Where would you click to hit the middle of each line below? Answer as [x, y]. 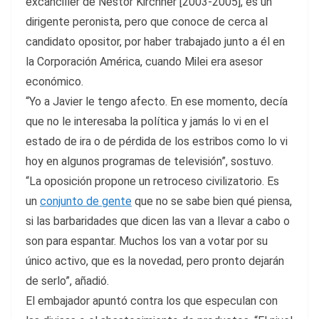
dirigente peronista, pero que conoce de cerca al [147, 22]
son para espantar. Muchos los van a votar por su [147, 241]
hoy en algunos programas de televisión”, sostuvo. [150, 162]
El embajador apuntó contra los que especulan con [152, 301]
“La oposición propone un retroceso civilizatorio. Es [152, 182]
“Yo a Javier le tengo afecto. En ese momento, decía [157, 102]
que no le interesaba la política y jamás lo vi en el [147, 122]
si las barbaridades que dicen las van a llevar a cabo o [158, 221]
